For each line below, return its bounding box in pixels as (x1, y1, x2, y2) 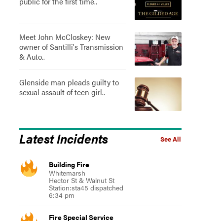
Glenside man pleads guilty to (19, 76, 119, 88)
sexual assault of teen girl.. (19, 86, 105, 98)
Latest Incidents (19, 129, 108, 147)
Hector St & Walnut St (48, 175, 114, 185)
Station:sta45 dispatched (48, 183, 123, 192)
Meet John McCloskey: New (19, 31, 110, 42)
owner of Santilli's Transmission (19, 41, 123, 52)
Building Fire (48, 159, 89, 169)
